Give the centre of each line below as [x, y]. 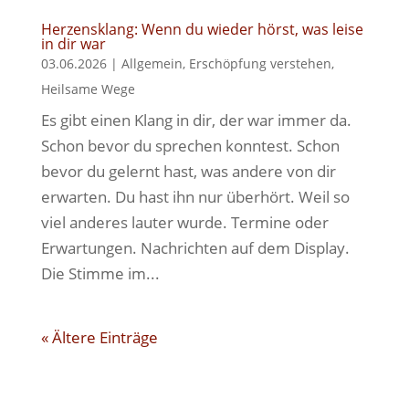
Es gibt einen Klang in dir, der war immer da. [196, 120]
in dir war [73, 44]
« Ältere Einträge [99, 337]
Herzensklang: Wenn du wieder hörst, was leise [202, 29]
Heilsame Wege [88, 89]
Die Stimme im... [100, 273]
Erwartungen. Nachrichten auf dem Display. [195, 248]
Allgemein [152, 63]
